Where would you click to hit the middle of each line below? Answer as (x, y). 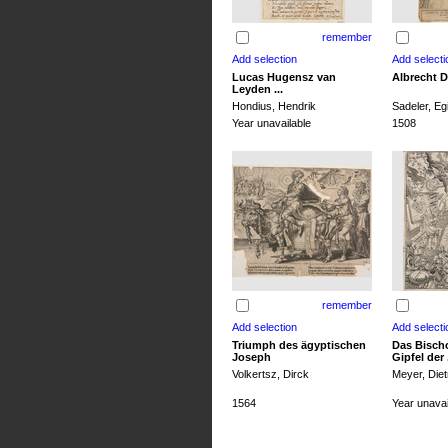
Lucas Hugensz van (283, 77)
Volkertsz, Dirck (270, 374)
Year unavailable (271, 123)
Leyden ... (257, 89)
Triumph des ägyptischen (298, 345)
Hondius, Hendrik (273, 106)
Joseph (251, 357)
